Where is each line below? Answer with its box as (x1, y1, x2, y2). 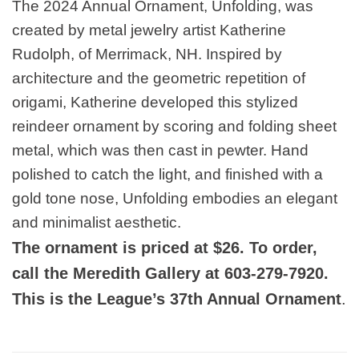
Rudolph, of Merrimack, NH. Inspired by (12, 46, 282, 63)
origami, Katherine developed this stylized (12, 94, 298, 111)
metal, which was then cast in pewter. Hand (12, 142, 309, 159)
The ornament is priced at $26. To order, (12, 239, 317, 257)
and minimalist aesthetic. (12, 214, 181, 232)
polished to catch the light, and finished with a (12, 166, 323, 184)
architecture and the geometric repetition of (12, 70, 305, 87)
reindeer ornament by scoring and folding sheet (12, 118, 337, 135)
